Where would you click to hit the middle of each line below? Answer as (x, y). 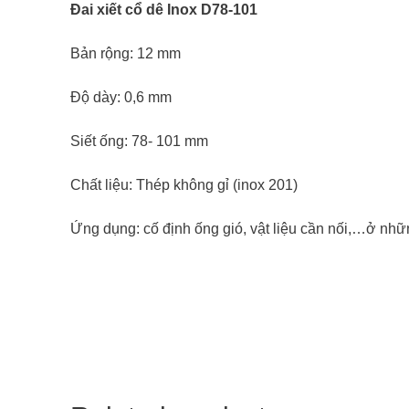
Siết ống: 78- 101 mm (139, 141)
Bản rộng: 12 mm (126, 53)
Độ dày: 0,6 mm (121, 97)
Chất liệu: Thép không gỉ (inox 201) (184, 184)
